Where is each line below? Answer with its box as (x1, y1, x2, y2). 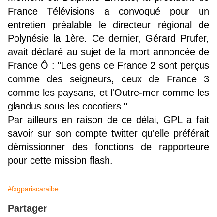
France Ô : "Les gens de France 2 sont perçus (8, 60, 209, 71)
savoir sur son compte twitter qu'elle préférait (8, 128, 209, 139)
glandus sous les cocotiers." (8, 101, 127, 112)
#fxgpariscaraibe (8, 185, 59, 193)
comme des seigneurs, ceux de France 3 (8, 74, 209, 85)
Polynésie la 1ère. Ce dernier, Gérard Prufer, (8, 33, 209, 44)
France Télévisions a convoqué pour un (8, 6, 209, 17)
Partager (8, 203, 47, 214)
